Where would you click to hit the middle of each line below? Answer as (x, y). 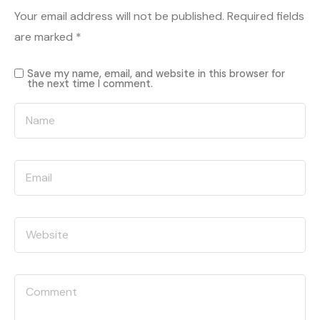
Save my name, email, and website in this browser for (156, 73)
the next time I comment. (90, 83)
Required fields (266, 16)
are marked (45, 36)
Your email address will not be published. (119, 16)
